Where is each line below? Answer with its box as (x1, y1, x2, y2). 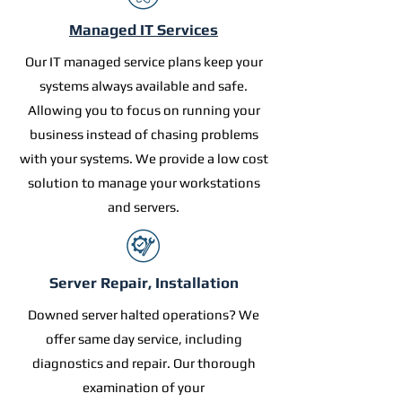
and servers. (108, 199, 179, 214)
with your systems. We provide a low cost (19, 151, 268, 166)
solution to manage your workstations (27, 175, 260, 190)
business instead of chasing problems (29, 127, 258, 142)
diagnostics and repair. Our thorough (31, 355, 256, 371)
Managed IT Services (69, 21, 218, 39)
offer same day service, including (45, 331, 242, 346)
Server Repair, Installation (48, 274, 239, 292)
